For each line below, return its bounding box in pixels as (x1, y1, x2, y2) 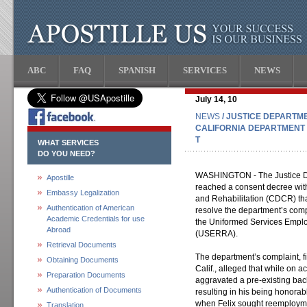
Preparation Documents (47, 271, 125, 279)
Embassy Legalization (47, 188, 119, 197)
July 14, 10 (195, 95, 237, 104)
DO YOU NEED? (38, 149, 95, 158)
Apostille (47, 173, 74, 182)
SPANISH (119, 65, 156, 75)
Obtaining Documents (47, 256, 119, 264)
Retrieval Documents (47, 241, 116, 249)
